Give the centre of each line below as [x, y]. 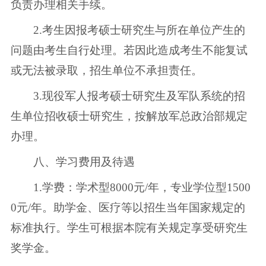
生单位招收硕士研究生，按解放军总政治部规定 [129, 116]
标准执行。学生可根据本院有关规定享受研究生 [129, 227]
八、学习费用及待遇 [72, 161]
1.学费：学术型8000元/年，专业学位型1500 [130, 187]
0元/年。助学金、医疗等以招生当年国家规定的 [128, 207]
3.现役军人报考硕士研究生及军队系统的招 [128, 96]
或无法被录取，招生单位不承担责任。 [106, 70]
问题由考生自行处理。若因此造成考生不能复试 [129, 50]
